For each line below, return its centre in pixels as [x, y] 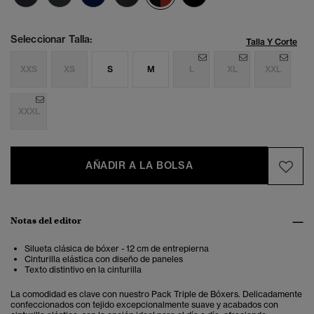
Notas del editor [46, 221]
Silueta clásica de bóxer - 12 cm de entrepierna [117, 249]
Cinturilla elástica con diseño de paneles [104, 259]
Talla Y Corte [272, 42]
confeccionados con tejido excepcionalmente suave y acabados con [144, 305]
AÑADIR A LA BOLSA [139, 166]
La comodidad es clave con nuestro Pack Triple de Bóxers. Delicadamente [156, 294]
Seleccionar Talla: [52, 40]
